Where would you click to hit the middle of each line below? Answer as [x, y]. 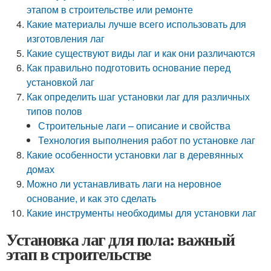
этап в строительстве [78, 254]
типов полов [55, 111]
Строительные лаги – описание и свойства [135, 126]
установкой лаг [61, 82]
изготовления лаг [66, 38]
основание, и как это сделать [92, 198]
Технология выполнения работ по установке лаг [147, 140]
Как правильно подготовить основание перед [129, 67]
